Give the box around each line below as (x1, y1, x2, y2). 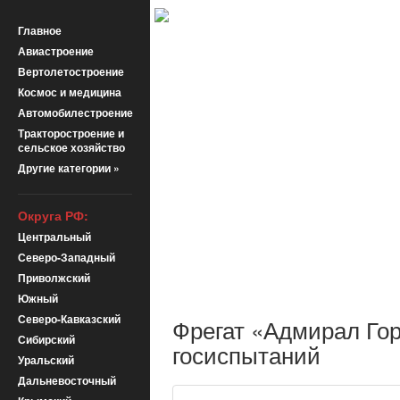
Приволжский (18, 270, 90, 286)
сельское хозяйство (18, 139, 125, 155)
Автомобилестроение (18, 104, 133, 121)
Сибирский (18, 331, 75, 347)
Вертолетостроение (18, 63, 124, 79)
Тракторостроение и (18, 125, 124, 141)
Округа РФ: (18, 206, 88, 224)
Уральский (18, 352, 74, 368)
